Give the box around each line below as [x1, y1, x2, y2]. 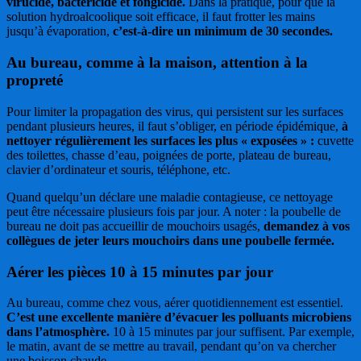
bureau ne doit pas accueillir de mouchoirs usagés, [6, 218, 260, 233]
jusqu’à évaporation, [6, 24, 110, 39]
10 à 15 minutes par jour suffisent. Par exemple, [113, 325, 355, 339]
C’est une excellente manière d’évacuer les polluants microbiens [6, 310, 351, 325]
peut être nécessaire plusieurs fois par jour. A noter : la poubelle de [6, 204, 341, 218]
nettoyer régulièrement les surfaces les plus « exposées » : [6, 133, 314, 147]
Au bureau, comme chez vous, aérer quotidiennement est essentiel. [6, 296, 343, 310]
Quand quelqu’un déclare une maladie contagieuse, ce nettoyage [6, 189, 333, 204]
